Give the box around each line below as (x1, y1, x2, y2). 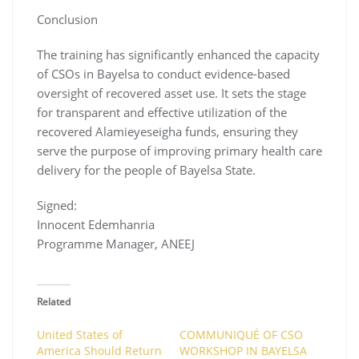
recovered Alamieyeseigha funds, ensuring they (37, 123, 298, 139)
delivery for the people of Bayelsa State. (37, 161, 256, 178)
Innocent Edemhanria (37, 216, 155, 232)
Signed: (37, 196, 77, 213)
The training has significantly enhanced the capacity (37, 46, 320, 63)
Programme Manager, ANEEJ (37, 235, 195, 252)
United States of (37, 326, 123, 342)
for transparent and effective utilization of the (37, 103, 287, 120)
